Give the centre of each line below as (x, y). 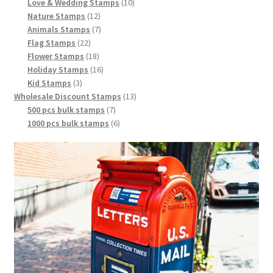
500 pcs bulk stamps (66, 110)
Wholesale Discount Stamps (67, 97)
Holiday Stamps (58, 70)
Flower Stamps (56, 56)
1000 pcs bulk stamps (69, 123)
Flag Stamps (52, 43)
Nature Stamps (57, 16)
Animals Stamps (59, 30)
